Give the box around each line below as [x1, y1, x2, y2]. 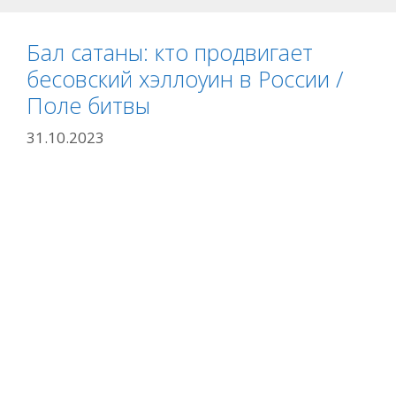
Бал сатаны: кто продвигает [27, 37, 313, 67]
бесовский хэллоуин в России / [27, 64, 344, 94]
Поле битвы [27, 90, 150, 120]
